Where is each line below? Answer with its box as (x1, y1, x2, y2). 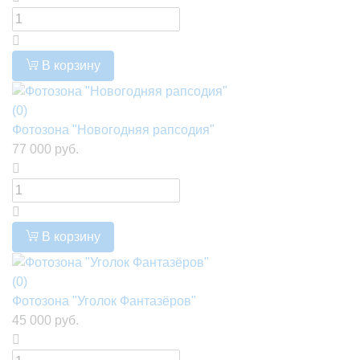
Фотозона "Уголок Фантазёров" (12, 293, 196, 308)
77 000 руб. (12, 142, 79, 157)
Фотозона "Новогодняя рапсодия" (12, 123, 215, 137)
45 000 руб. (12, 313, 79, 327)
